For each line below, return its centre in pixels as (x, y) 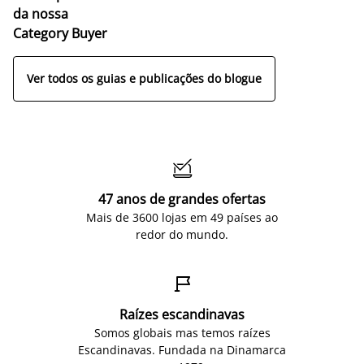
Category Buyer (60, 33)
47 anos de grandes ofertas (182, 199)
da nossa (41, 13)
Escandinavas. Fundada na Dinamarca (182, 349)
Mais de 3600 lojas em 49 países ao (182, 217)
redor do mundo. (182, 234)
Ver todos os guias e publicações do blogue (144, 79)
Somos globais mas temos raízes (182, 332)
